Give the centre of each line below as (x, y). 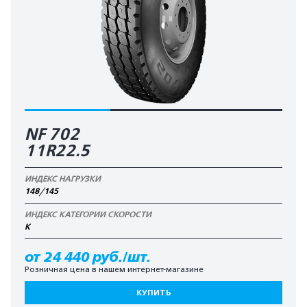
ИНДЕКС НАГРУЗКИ (63, 179)
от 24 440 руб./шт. (88, 257)
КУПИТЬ (153, 293)
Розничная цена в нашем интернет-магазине (114, 269)
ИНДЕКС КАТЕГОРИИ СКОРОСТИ (88, 214)
